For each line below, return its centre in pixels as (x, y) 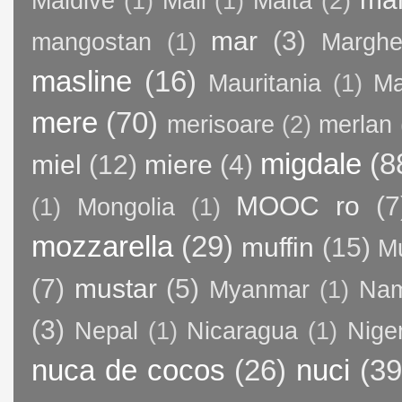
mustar (115, 288)
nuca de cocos (128, 370)
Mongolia (126, 207)
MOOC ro (298, 205)
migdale (311, 163)
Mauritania (265, 83)
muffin (278, 247)
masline (82, 81)
